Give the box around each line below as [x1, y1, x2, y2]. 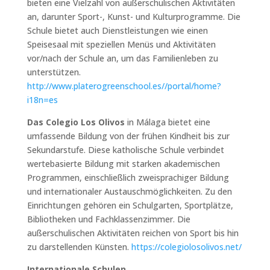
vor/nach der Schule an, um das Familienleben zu [27, 52, 218, 64]
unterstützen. [27, 66, 81, 78]
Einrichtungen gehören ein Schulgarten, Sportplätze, [27, 199, 233, 211]
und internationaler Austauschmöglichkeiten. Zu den [27, 185, 232, 197]
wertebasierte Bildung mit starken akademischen [27, 157, 220, 169]
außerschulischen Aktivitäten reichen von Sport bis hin [27, 227, 239, 239]
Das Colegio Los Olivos [27, 116, 125, 128]
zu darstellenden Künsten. [27, 240, 131, 253]
